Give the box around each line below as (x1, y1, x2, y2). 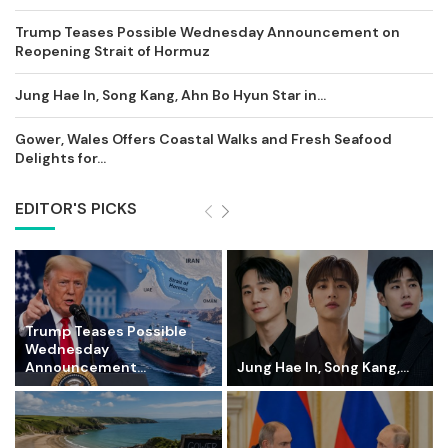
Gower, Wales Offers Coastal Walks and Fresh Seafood (15, 129, 392, 148)
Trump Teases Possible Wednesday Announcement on (15, 22, 400, 41)
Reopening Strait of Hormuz (15, 41, 210, 60)
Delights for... (15, 148, 106, 167)
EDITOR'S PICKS (15, 197, 137, 219)
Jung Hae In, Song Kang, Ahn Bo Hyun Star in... (15, 85, 326, 104)
